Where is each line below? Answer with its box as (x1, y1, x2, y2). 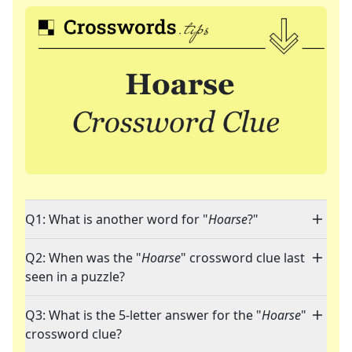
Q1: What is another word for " (25, 211, 208, 229)
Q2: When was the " (25, 249, 141, 267)
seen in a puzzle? (25, 268, 125, 286)
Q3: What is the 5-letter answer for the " (25, 306, 262, 324)
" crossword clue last (181, 249, 305, 267)
